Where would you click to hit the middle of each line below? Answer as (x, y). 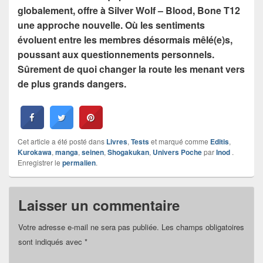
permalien (79, 162)
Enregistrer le (40, 162)
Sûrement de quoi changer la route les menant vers (131, 69)
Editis (220, 141)
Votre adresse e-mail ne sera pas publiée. (89, 227)
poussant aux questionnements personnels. (116, 54)
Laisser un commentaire (99, 205)
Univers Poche (177, 152)
